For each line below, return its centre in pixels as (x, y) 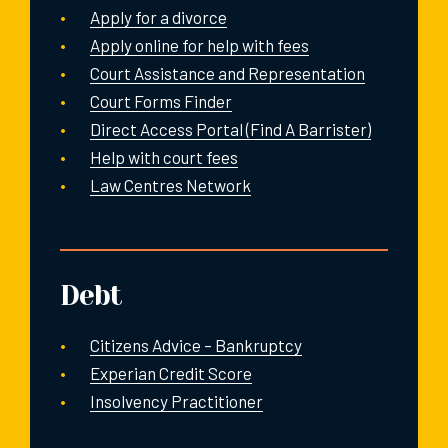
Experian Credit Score (171, 372)
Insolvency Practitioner (176, 400)
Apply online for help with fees (199, 44)
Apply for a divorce (158, 16)
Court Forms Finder (161, 100)
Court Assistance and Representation (227, 72)
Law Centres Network (170, 184)
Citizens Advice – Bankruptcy (196, 344)
